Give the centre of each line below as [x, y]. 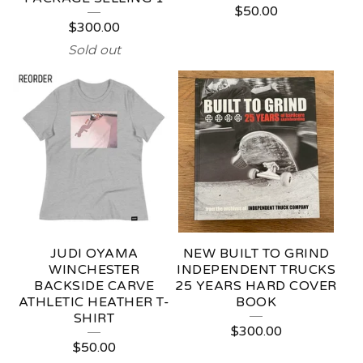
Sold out [94, 50]
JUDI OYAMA [94, 254]
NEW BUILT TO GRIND [256, 254]
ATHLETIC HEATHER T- [94, 302]
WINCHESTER [94, 270]
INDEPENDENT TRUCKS [256, 270]
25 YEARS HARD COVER [256, 286]
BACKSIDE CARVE [94, 286]
